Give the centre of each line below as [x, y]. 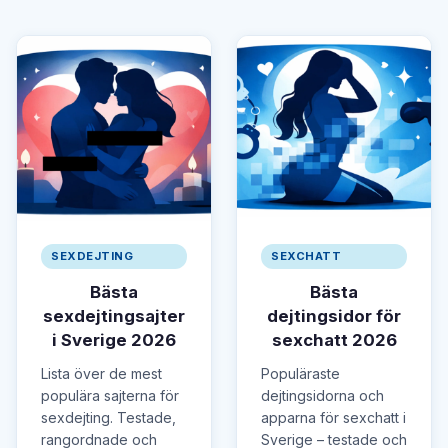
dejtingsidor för [334, 316]
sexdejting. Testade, [108, 417]
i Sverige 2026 [114, 340]
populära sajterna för [110, 395]
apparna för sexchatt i [333, 417]
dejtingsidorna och [322, 395]
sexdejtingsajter [114, 316]
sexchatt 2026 [334, 340]
